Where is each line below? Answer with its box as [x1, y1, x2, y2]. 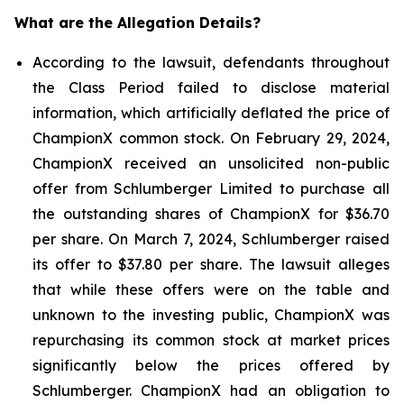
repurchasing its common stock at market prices [32, 331, 390, 349]
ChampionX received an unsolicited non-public [32, 154, 390, 172]
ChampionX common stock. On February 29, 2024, [32, 129, 390, 147]
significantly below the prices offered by [32, 356, 390, 374]
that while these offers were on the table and [32, 280, 390, 298]
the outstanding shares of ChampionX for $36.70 [32, 205, 390, 223]
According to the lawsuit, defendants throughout [32, 53, 390, 71]
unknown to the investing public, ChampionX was [32, 306, 390, 324]
